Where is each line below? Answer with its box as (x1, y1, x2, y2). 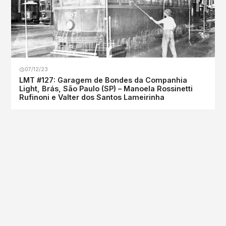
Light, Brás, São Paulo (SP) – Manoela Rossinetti (19, 84, 193, 93)
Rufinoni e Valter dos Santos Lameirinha (19, 93, 165, 102)
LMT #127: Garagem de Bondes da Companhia (19, 76, 188, 85)
